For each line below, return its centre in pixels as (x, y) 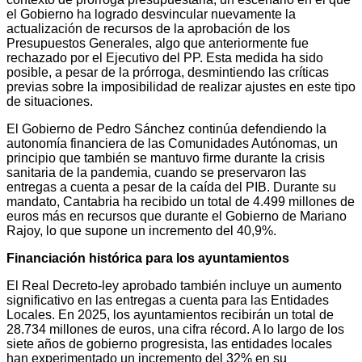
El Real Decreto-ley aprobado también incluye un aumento (174, 286)
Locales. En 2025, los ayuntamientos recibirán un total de (170, 315)
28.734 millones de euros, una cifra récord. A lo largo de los (175, 330)
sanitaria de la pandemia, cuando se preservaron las (156, 173)
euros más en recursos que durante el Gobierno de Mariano (177, 217)
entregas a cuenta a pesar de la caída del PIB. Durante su (171, 187)
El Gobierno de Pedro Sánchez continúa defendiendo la (166, 129)
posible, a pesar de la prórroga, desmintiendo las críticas (168, 73)
